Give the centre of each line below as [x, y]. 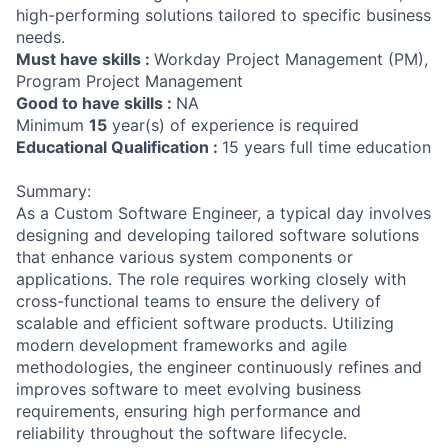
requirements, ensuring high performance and [188, 411]
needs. [40, 37]
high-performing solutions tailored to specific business [223, 15]
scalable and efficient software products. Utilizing [205, 323]
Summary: [53, 191]
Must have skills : [85, 59]
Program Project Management [129, 81]
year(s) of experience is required [233, 125]
